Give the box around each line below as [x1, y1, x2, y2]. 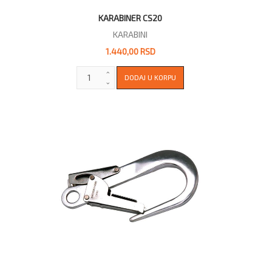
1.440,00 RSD [105, 46, 155, 56]
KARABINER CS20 [98, 12, 163, 23]
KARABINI [113, 29, 148, 39]
